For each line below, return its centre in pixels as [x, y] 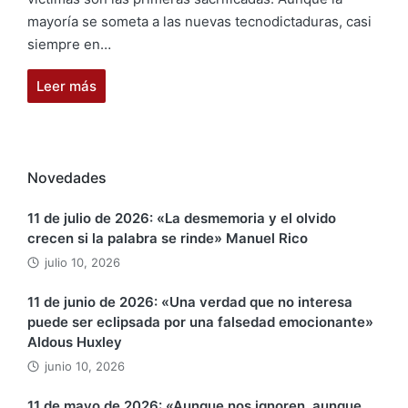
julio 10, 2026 [82, 263]
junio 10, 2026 [85, 367]
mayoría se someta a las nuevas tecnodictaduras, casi [199, 21]
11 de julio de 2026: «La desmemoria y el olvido [182, 219]
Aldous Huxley [75, 342]
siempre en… [69, 44]
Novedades [67, 177]
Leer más [66, 86]
